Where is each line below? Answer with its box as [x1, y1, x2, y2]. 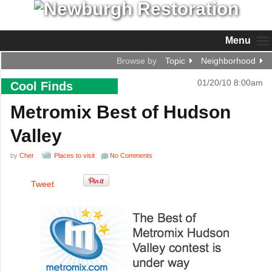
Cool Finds [10, 80, 73, 93]
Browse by [117, 56, 157, 66]
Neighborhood [201, 56, 256, 66]
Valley [10, 126, 62, 146]
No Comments [110, 152, 152, 159]
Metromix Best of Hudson [10, 102, 231, 122]
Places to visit [54, 152, 95, 159]
